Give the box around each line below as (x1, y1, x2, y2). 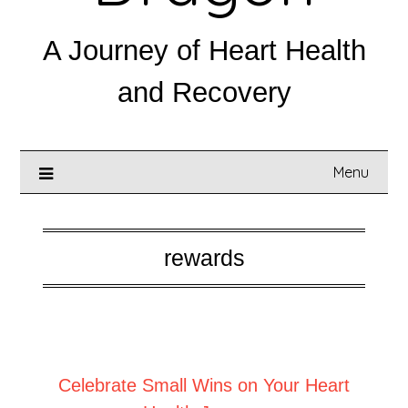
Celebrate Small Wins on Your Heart (58, 375, 350, 395)
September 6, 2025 (179, 342, 298, 360)
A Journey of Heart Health (42, 35, 366, 66)
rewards (163, 245, 245, 270)
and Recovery (117, 76, 291, 108)
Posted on (110, 342, 179, 360)
